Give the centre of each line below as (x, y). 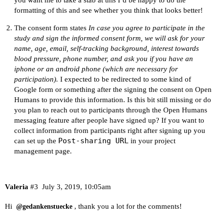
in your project (152, 141)
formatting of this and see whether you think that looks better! (108, 10)
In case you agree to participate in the (146, 28)
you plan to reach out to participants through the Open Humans (110, 110)
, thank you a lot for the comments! (128, 207)
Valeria (17, 187)
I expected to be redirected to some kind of (124, 79)
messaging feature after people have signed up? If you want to (109, 120)
